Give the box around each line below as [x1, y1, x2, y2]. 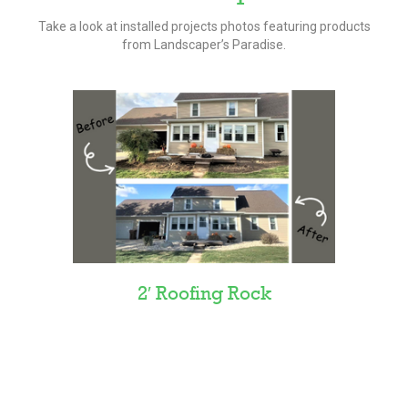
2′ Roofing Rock [137, 286, 271, 303]
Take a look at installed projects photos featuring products [37, 18, 371, 34]
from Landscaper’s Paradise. [122, 36, 286, 52]
